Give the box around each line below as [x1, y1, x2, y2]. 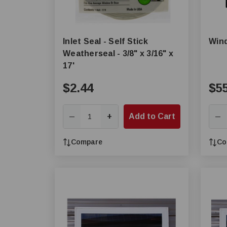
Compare [71, 138, 102, 146]
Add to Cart [129, 112, 175, 121]
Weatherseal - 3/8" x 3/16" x [63, 49, 173, 58]
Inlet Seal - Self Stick [63, 37, 148, 46]
